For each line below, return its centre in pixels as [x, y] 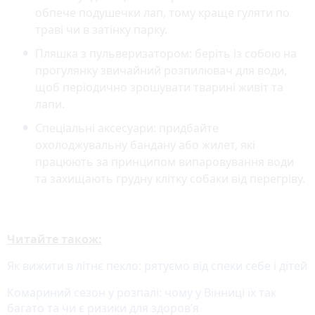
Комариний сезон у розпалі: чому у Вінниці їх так [142, 293]
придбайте [187, 128]
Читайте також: [54, 239]
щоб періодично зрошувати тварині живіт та [159, 88]
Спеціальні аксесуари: [96, 128]
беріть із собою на [244, 54]
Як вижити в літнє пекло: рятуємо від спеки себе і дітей [157, 266]
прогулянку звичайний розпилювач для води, [161, 71]
